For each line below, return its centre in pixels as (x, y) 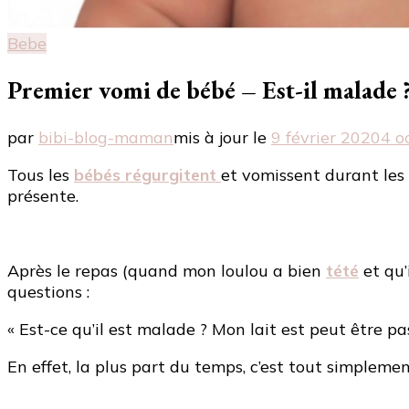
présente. (43, 195)
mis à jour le (222, 137)
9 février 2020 (326, 137)
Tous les (41, 174)
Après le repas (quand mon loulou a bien (167, 270)
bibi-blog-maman (106, 137)
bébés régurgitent (145, 174)
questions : (48, 291)
